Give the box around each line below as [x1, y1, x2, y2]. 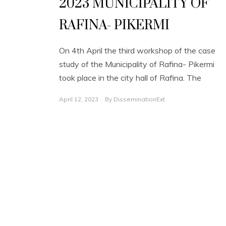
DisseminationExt [114, 95, 165, 103]
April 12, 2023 [59, 95, 98, 103]
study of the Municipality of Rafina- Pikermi [59, 59, 214, 70]
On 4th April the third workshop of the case [59, 45, 215, 56]
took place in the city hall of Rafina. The [59, 73, 201, 83]
